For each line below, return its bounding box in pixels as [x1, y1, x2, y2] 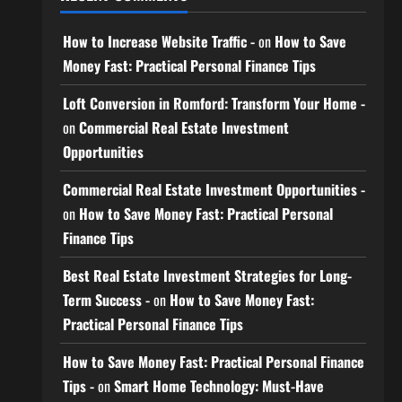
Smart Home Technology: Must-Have [113, 375, 324, 398]
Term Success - [62, 289, 150, 311]
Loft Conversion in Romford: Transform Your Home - [62, 92, 365, 115]
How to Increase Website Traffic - [62, 31, 255, 53]
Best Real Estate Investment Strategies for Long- [62, 265, 352, 287]
